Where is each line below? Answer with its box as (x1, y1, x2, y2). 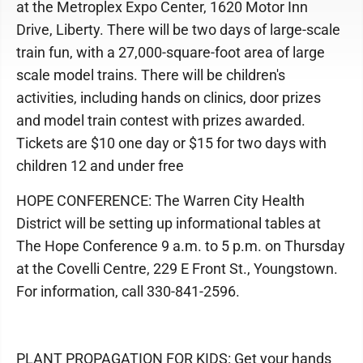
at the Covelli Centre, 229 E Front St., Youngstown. (16, 260, 338, 278)
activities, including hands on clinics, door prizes (16, 89, 321, 107)
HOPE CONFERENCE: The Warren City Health (16, 192, 305, 210)
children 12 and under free (16, 157, 184, 175)
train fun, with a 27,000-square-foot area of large (16, 44, 325, 62)
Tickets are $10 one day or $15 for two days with (16, 135, 327, 152)
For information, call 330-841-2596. (16, 283, 240, 301)
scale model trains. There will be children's (16, 66, 285, 84)
